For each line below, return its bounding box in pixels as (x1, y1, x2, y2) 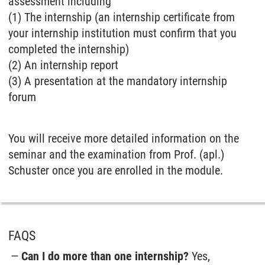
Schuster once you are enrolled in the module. (8, 163, 226, 178)
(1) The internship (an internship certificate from (8, 10, 235, 25)
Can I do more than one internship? (21, 249, 189, 264)
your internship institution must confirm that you (8, 26, 237, 41)
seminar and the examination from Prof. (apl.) (8, 147, 224, 162)
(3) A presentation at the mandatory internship (8, 74, 227, 89)
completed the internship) (8, 42, 129, 57)
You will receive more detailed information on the (8, 131, 239, 146)
